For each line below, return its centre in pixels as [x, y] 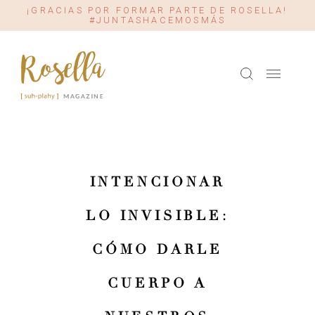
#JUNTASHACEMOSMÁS [157, 20]
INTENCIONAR [157, 182]
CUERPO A [157, 283]
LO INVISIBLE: [157, 216]
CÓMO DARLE [157, 250]
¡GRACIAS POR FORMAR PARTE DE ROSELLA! [157, 10]
